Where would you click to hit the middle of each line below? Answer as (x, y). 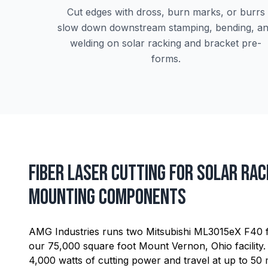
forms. (166, 59)
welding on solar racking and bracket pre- (166, 43)
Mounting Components (107, 198)
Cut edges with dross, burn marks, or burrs (166, 12)
